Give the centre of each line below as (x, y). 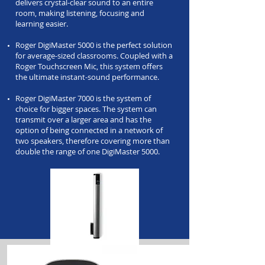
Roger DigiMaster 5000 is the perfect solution (94, 45)
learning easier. (42, 24)
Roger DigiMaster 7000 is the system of (83, 98)
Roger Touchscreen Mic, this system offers (89, 66)
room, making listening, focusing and (80, 13)
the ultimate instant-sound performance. (87, 77)
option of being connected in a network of (89, 130)
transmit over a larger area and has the (83, 119)
